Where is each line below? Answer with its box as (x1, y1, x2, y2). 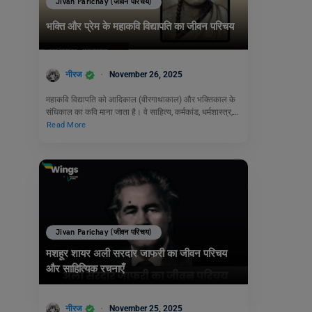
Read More (47, 120, 86, 130)
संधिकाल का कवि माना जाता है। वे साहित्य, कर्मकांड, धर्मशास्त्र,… (46, 107, 238, 117)
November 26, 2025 (109, 70, 182, 79)
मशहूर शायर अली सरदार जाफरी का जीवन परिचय (46, 247, 227, 260)
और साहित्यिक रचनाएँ (46, 262, 127, 275)
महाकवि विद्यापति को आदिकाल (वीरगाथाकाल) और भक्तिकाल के (46, 94, 235, 104)
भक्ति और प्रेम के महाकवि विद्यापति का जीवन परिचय (46, 20, 234, 33)
